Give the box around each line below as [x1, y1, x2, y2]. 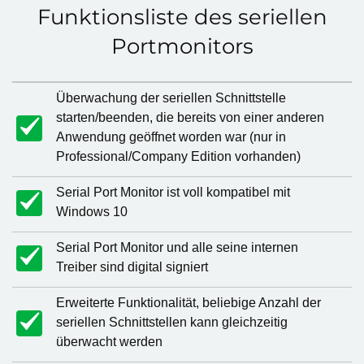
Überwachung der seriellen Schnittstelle [56, 91, 286, 105]
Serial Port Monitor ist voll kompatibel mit [56, 185, 290, 199]
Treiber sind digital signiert [56, 260, 208, 274]
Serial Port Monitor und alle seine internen [56, 240, 298, 254]
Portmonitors [110, 33, 253, 59]
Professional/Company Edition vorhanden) [56, 149, 301, 163]
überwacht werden [56, 335, 162, 349]
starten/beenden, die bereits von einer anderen [56, 110, 324, 124]
